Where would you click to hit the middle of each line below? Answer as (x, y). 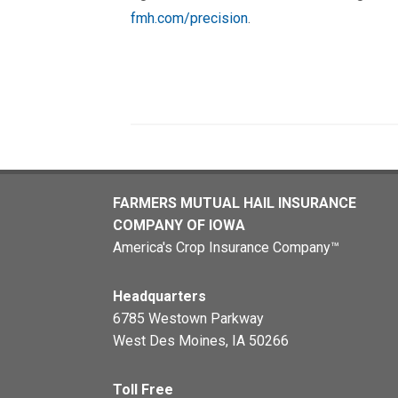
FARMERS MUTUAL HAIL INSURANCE (235, 203)
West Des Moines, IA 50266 (201, 341)
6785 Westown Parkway (188, 318)
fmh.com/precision (189, 18)
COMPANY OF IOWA (179, 225)
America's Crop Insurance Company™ (226, 247)
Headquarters (159, 296)
